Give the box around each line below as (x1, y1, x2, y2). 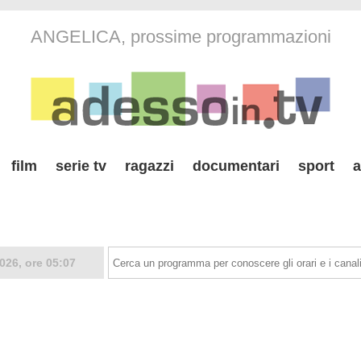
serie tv (56, 158, 106, 174)
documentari (193, 158, 280, 174)
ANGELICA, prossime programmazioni (30, 27, 331, 47)
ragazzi (125, 158, 174, 174)
